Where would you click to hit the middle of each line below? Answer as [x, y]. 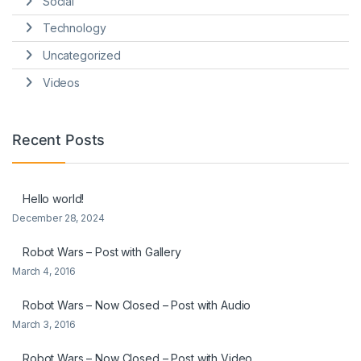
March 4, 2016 [44, 271]
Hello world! [54, 198]
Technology [74, 28]
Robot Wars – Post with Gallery [102, 251]
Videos [61, 83]
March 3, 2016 [44, 324]
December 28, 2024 [58, 218]
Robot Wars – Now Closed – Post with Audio [137, 305]
